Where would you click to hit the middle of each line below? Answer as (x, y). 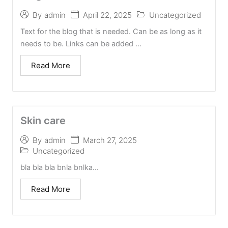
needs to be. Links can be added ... (81, 44)
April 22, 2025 (107, 15)
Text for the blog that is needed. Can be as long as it (111, 31)
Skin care (43, 120)
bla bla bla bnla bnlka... (60, 167)
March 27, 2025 (110, 140)
